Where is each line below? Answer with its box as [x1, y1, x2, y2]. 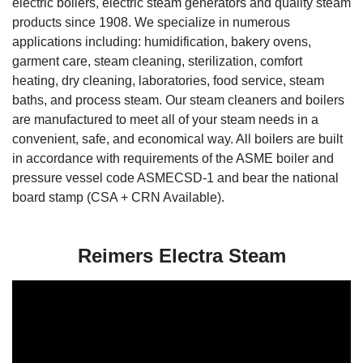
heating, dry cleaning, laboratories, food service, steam [12, 74, 324, 88]
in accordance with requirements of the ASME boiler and [12, 152, 334, 166]
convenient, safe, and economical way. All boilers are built [12, 132, 343, 147]
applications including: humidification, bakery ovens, [12, 35, 311, 49]
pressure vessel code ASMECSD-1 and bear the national [12, 171, 339, 186]
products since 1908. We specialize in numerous [12, 15, 290, 30]
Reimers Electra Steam [77, 245, 286, 267]
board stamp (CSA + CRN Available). [12, 190, 224, 205]
